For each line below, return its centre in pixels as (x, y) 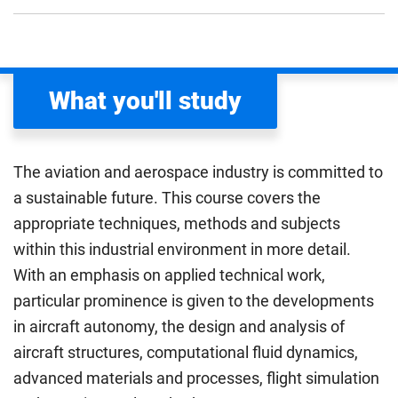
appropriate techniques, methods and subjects (177, 224)
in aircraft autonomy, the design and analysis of (179, 327)
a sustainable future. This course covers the (167, 198)
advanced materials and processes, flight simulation (196, 378)
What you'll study (145, 101)
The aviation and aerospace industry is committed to (198, 172)
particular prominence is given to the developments (194, 301)
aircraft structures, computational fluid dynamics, (186, 353)
